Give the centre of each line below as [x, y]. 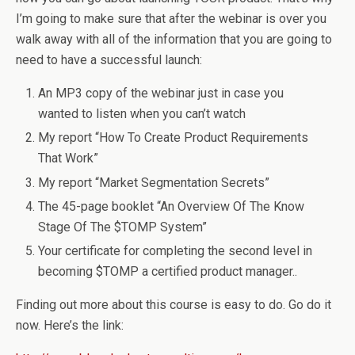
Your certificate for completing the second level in [176, 250]
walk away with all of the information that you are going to [174, 40]
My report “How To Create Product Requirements [174, 138]
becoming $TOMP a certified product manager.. [168, 271]
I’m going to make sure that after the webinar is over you [171, 19]
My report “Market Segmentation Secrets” [154, 182]
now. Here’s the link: [70, 325]
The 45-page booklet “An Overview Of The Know [172, 206]
